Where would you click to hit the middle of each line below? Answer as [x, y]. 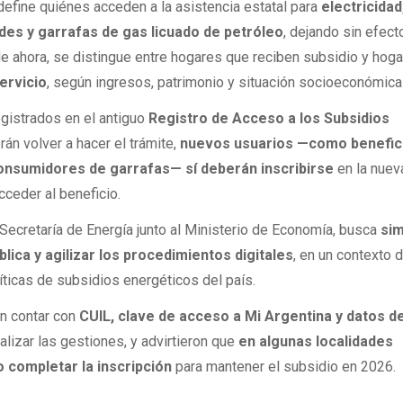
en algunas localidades [316, 342]
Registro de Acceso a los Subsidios [269, 118]
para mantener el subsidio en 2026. [284, 367]
